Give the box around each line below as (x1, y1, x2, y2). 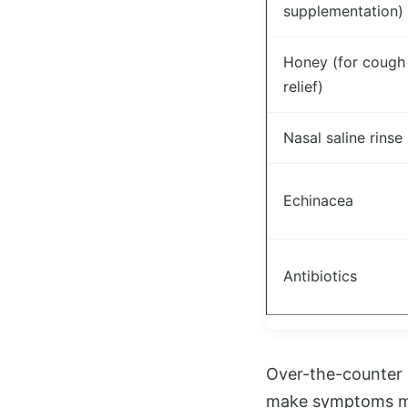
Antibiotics (283, 267, 357, 285)
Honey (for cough (283, 53, 405, 71)
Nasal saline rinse (283, 128, 403, 147)
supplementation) (283, 2, 403, 20)
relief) (283, 77, 323, 96)
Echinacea (283, 191, 353, 209)
